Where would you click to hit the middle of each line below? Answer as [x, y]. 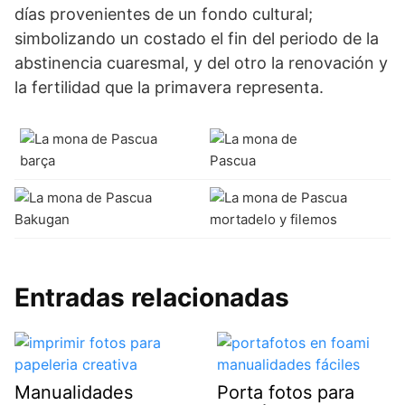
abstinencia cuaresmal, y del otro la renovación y [201, 62]
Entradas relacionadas [152, 297]
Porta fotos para [286, 392]
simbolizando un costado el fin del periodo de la [197, 38]
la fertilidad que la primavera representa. [169, 87]
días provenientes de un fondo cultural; [164, 14]
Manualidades [74, 392]
